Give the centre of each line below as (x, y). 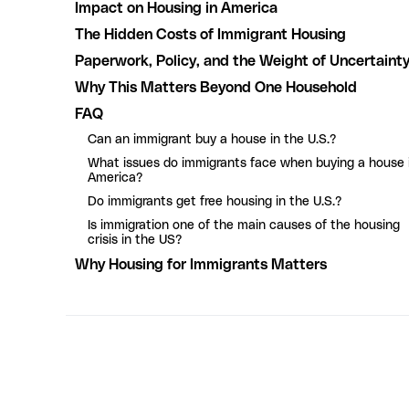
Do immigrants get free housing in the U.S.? (215, 201)
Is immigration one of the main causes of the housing (244, 225)
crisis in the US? (135, 240)
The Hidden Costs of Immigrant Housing (210, 34)
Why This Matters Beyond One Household (216, 87)
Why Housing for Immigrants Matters (201, 264)
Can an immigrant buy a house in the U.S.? (212, 139)
